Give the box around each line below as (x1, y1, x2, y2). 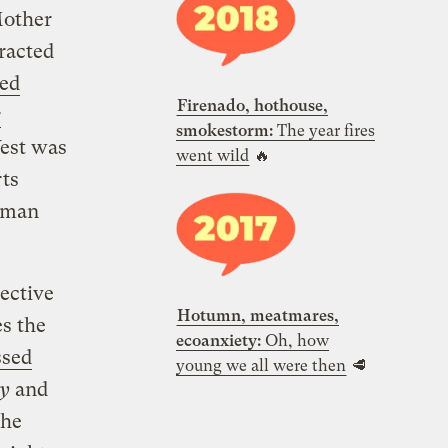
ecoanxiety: (176, 331, 261, 351)
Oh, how (261, 331, 329, 351)
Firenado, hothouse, (177, 95, 328, 115)
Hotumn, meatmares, (177, 306, 339, 326)
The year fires (273, 120, 375, 140)
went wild (176, 145, 249, 165)
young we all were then (176, 356, 346, 376)
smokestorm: (176, 120, 273, 140)
